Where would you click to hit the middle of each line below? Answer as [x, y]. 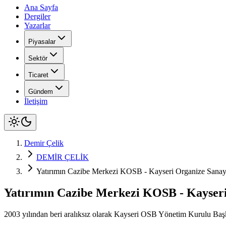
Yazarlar [37, 25]
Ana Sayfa [41, 7]
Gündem [41, 92]
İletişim [36, 101]
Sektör [38, 58]
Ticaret [38, 75]
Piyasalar [42, 42]
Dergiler [37, 16]
